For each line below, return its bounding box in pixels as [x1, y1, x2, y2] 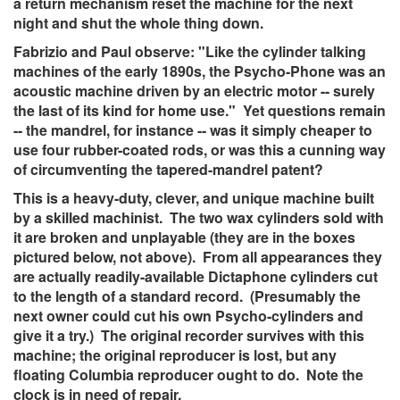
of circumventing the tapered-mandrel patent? [13, 159, 323, 180]
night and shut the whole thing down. [13, 12, 263, 34]
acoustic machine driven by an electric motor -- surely [13, 80, 375, 102]
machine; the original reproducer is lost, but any [13, 345, 337, 366]
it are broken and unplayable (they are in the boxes [13, 227, 355, 248]
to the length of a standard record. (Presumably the [13, 286, 361, 307]
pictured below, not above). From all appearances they [13, 246, 382, 268]
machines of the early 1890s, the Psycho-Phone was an [13, 61, 386, 82]
